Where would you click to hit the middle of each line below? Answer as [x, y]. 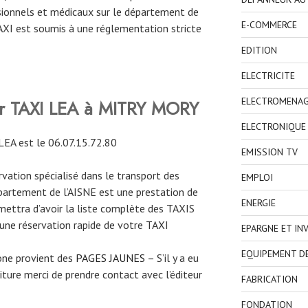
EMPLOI [257, 178]
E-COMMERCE [269, 25]
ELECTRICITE [268, 76]
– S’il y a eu [172, 258]
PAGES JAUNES [110, 258]
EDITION [259, 51]
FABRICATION [269, 279]
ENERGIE [258, 203]
